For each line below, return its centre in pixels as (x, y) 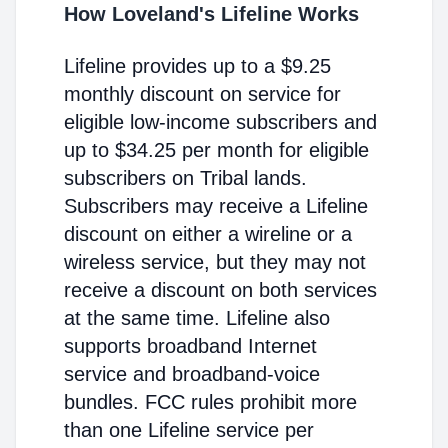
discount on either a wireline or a (208, 234)
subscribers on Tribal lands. (185, 178)
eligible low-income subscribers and (220, 122)
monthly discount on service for (202, 94)
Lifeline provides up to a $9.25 (197, 66)
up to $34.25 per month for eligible (216, 150)
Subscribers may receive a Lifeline (216, 206)
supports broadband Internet (190, 346)
